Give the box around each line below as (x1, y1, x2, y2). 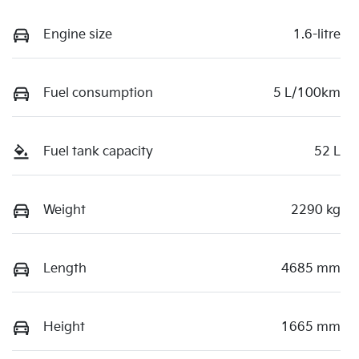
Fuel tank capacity (43, 143, 153, 159)
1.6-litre (293, 26, 341, 42)
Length (43, 260, 87, 276)
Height (43, 319, 85, 335)
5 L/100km (273, 85, 341, 101)
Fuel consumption (43, 85, 153, 101)
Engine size (43, 26, 112, 42)
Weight (43, 202, 86, 218)
